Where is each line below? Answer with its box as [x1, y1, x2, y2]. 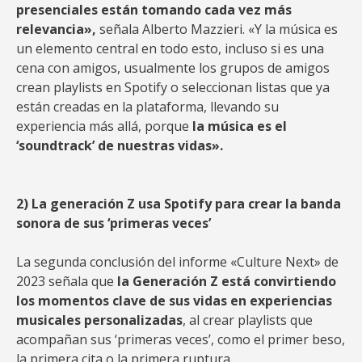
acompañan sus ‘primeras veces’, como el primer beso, [16, 330, 345, 348]
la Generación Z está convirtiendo [117, 272, 336, 290]
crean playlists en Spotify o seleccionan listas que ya [16, 78, 330, 96]
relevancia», [16, 20, 96, 38]
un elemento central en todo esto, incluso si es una [16, 40, 324, 57]
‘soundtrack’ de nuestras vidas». [16, 137, 223, 154]
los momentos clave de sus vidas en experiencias [16, 292, 332, 309]
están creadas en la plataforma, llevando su [16, 98, 279, 116]
